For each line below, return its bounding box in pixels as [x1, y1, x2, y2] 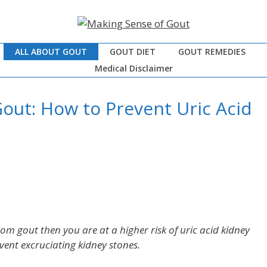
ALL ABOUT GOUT [15, 45, 87, 57]
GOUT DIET [110, 45, 156, 57]
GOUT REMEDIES [178, 45, 246, 57]
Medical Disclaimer [94, 62, 173, 74]
